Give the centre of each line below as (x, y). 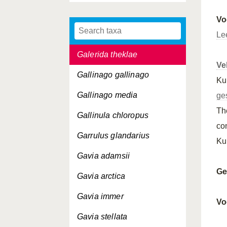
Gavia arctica (101, 176)
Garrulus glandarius (113, 136)
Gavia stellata (102, 217)
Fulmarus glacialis (111, 14)
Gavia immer (100, 196)
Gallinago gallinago (113, 75)
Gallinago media (107, 95)
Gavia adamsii (104, 156)
